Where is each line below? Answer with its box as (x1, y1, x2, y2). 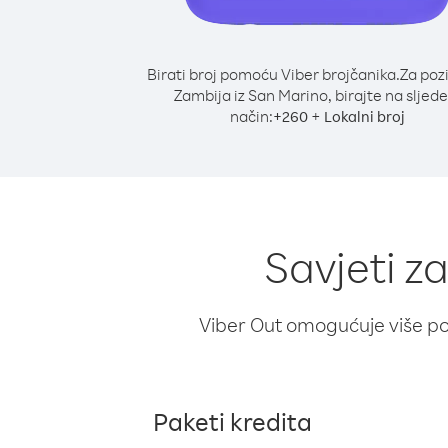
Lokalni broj (323, 107, 405, 126)
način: (229, 106, 273, 126)
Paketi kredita (153, 405, 312, 437)
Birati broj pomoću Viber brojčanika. (146, 64, 400, 84)
